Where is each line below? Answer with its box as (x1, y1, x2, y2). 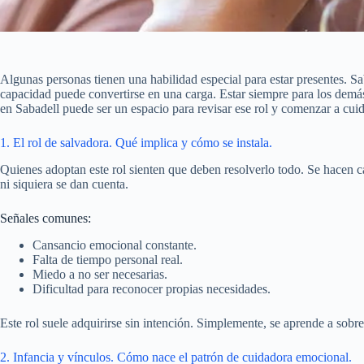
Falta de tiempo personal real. (32, 252, 183, 266)
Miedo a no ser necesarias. (32, 266, 167, 281)
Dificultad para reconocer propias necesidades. (32, 281, 271, 296)
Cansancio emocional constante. (32, 237, 197, 252)
